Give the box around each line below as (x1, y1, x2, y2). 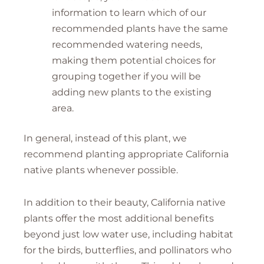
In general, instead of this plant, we (24, 132, 187, 144)
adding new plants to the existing (52, 86, 212, 98)
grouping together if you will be (52, 70, 201, 82)
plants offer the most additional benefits (24, 212, 214, 224)
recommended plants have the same (52, 22, 228, 34)
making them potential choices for (52, 54, 216, 66)
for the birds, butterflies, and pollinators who (24, 244, 232, 256)
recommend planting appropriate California (24, 148, 229, 160)
